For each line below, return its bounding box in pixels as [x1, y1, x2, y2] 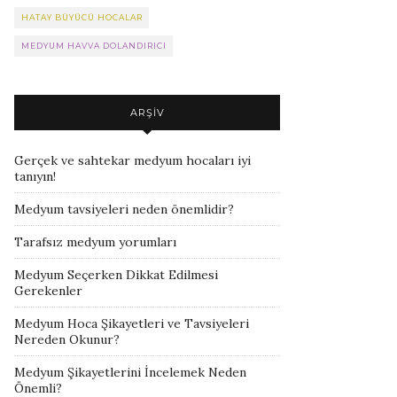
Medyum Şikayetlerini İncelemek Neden [14, 364, 246, 380]
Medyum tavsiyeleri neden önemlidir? [14, 201, 234, 217]
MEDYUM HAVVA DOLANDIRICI [21, 41, 167, 51]
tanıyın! [14, 168, 56, 184]
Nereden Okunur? [14, 331, 120, 347]
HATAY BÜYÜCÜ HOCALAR [21, 12, 143, 22]
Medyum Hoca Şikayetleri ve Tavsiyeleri [14, 315, 249, 331]
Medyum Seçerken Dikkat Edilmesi [14, 267, 218, 283]
